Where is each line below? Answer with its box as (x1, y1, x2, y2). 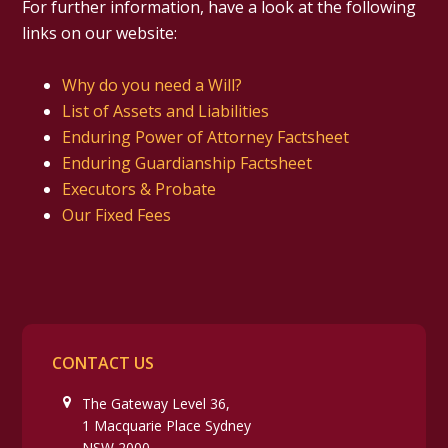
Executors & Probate (62, 178, 217, 201)
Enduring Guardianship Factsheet (62, 152, 313, 175)
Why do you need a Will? (62, 74, 243, 97)
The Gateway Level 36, (82, 394, 231, 414)
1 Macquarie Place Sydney (82, 416, 252, 436)
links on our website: (22, 22, 178, 45)
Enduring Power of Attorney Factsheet (62, 126, 350, 149)
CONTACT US (52, 352, 155, 375)
